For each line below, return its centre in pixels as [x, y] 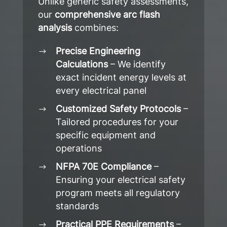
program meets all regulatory [118, 193]
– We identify [137, 64]
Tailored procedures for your [117, 122]
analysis [55, 27]
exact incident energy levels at [121, 77]
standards [77, 206]
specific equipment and [105, 135]
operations [79, 148]
